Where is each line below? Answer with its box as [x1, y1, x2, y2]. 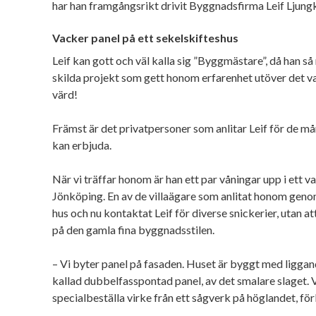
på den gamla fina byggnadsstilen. [52, 222, 214, 236]
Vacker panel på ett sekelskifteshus [52, 30, 238, 44]
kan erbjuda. [52, 138, 114, 152]
